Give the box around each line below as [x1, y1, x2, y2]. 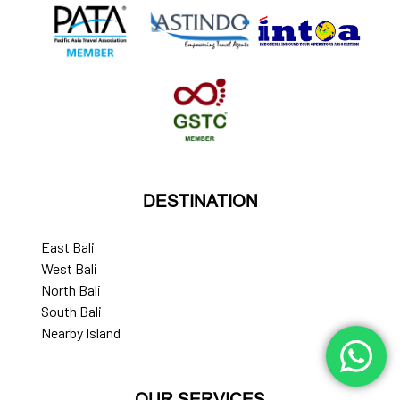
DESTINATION [142, 190, 258, 211]
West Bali [41, 259, 97, 277]
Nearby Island [41, 323, 121, 341]
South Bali [41, 302, 102, 320]
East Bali [41, 237, 95, 255]
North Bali [41, 280, 101, 298]
